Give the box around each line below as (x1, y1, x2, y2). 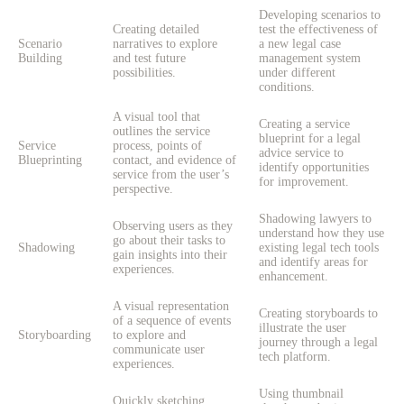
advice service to (259, 146, 344, 161)
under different (259, 66, 335, 80)
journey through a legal (259, 335, 378, 350)
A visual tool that (113, 110, 200, 124)
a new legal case (259, 37, 341, 51)
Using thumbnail (259, 387, 344, 401)
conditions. (259, 80, 315, 95)
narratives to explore (113, 37, 217, 51)
